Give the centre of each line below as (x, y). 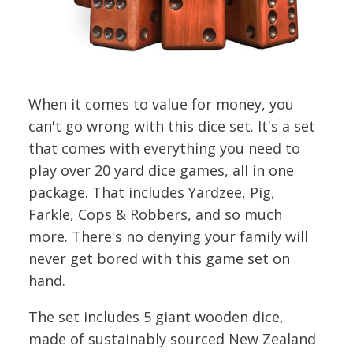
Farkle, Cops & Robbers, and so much (156, 215)
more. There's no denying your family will (169, 237)
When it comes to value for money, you (162, 104)
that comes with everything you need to (165, 149)
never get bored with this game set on (160, 259)
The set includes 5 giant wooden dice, (156, 317)
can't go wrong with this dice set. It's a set (172, 126)
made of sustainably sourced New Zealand (173, 339)
